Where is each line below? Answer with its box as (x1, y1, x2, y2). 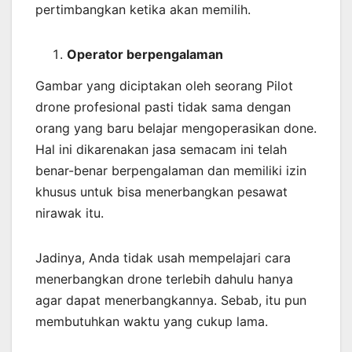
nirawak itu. (35, 204, 104, 221)
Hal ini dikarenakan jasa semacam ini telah (35, 141, 287, 157)
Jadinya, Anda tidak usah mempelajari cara (35, 249, 291, 266)
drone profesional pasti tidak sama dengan (35, 98, 291, 115)
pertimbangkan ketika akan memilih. (35, 2, 251, 18)
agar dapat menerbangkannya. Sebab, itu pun (35, 291, 306, 308)
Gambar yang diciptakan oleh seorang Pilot (35, 77, 293, 93)
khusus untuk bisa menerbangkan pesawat (35, 183, 288, 200)
